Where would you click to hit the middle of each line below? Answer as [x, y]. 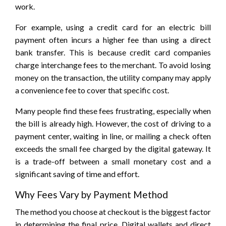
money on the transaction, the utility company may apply [113, 77]
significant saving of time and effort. [77, 174]
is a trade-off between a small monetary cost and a [113, 161]
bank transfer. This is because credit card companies [113, 52]
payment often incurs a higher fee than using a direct [113, 39]
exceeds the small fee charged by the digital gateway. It [113, 148]
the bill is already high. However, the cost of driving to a [113, 123]
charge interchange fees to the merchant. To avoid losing [113, 65]
